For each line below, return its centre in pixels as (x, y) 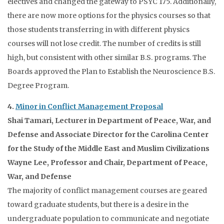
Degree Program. (38, 85)
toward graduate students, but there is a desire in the (98, 204)
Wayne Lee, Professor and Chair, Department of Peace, (107, 162)
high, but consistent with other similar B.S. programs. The (107, 57)
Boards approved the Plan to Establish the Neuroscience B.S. (111, 71)
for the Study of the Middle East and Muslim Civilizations (108, 148)
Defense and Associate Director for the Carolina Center (108, 134)
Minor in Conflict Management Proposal (89, 106)
